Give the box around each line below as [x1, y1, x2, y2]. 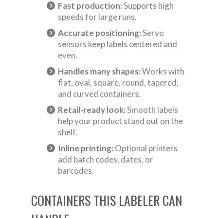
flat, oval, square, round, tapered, [58, 77, 179, 88]
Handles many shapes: [58, 66, 141, 77]
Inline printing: [58, 143, 113, 154]
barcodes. [58, 165, 94, 176]
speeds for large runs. [58, 12, 137, 22]
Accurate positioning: [58, 28, 141, 38]
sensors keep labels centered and [58, 39, 177, 50]
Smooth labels [126, 105, 178, 115]
